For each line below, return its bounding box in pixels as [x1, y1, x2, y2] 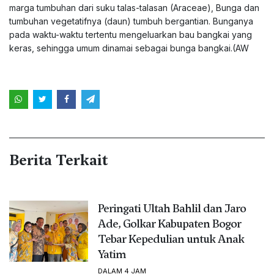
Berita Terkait [9, 150, 108, 170]
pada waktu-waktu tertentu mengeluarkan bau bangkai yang [9, 29, 252, 40]
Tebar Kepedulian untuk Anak [97, 231, 244, 246]
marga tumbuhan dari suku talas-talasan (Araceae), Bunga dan [9, 2, 259, 13]
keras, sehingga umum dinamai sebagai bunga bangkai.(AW [9, 43, 249, 53]
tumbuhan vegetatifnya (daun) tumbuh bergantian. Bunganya [9, 16, 253, 26]
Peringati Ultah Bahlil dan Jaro [97, 200, 246, 216]
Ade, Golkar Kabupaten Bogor [97, 215, 241, 231]
